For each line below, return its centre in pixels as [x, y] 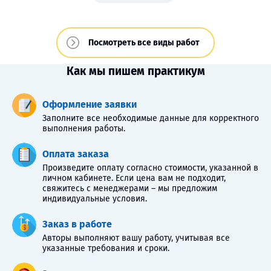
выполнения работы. [84, 129]
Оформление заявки [90, 104]
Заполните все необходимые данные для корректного [151, 118]
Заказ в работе [77, 224]
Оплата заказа [76, 154]
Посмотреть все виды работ [144, 43]
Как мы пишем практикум [135, 71]
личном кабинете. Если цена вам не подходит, [134, 178]
